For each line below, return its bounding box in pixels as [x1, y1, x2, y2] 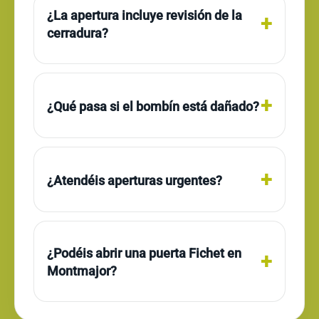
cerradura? [47, 26, 108, 41]
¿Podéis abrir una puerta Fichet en [47, 246, 241, 261]
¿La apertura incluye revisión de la [47, 8, 242, 23]
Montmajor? [47, 263, 117, 278]
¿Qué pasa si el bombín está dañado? [47, 98, 259, 114]
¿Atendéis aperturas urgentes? [47, 172, 222, 188]
